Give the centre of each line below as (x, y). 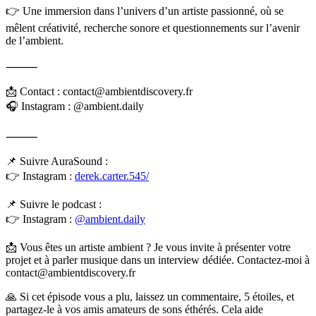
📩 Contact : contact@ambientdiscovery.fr (99, 92)
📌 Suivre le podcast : (54, 205)
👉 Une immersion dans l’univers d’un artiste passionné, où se (145, 11)
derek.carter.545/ (112, 176)
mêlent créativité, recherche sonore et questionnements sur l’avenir (153, 28)
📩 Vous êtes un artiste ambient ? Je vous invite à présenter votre (148, 248)
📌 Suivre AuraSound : (57, 162)
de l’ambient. (35, 41)
